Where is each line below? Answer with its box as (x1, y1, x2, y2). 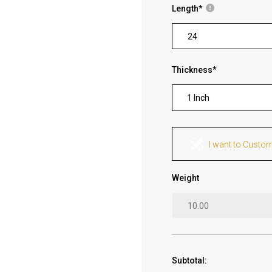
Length (172, 4, 199, 13)
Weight (172, 173, 200, 183)
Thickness (172, 65, 213, 75)
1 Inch (187, 93, 210, 103)
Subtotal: (172, 255, 208, 265)
